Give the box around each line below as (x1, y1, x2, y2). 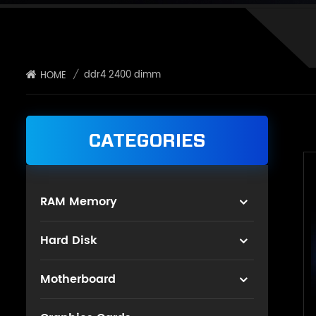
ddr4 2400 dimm (84, 68, 161, 83)
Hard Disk (40, 231, 97, 250)
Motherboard (40, 270, 116, 289)
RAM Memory (40, 193, 117, 212)
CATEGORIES (88, 129, 205, 152)
